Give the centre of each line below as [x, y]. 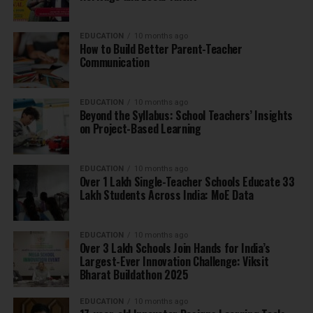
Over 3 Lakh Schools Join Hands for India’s [175, 248]
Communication [114, 63]
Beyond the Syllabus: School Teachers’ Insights [186, 116]
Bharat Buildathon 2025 [134, 275]
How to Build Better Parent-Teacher [161, 49]
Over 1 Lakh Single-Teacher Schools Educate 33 [187, 182]
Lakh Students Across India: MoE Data [167, 195]
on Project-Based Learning [140, 129]
